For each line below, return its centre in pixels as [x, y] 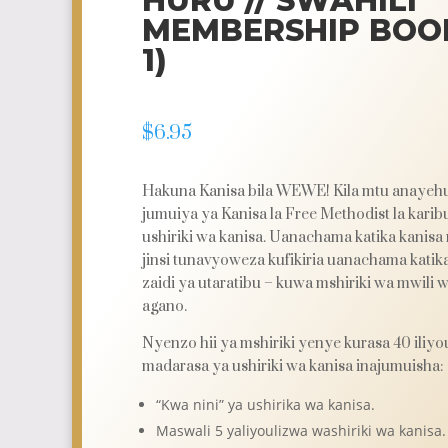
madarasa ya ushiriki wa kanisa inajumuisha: [292, 367]
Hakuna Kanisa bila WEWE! [237, 192]
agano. [164, 307]
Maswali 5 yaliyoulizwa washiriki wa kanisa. [300, 431]
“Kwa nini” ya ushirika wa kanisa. [265, 405]
